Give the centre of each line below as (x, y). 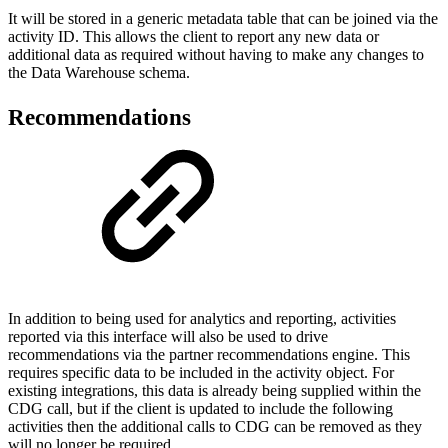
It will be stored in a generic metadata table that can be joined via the (223, 18)
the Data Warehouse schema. (101, 72)
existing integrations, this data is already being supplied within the (214, 390)
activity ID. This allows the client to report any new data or (193, 36)
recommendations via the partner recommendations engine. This (209, 354)
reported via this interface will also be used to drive (168, 336)
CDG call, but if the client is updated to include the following (200, 408)
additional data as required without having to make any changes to (216, 54)
